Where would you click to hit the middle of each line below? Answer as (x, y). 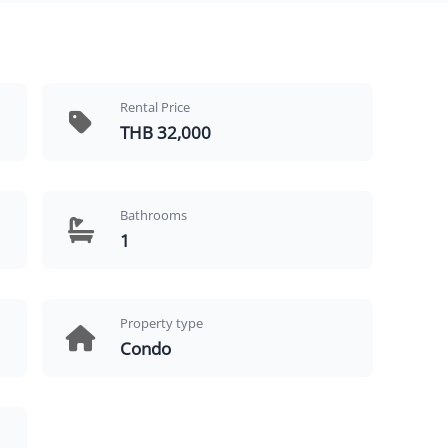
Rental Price (154, 106)
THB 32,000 (165, 133)
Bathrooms (153, 214)
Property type (161, 322)
